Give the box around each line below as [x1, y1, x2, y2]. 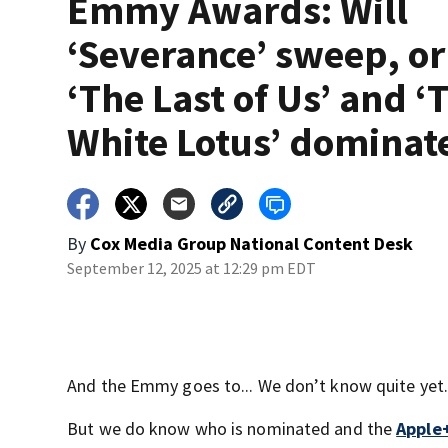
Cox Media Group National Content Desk [90, 232, 414, 256]
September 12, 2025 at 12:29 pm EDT [67, 258, 317, 279]
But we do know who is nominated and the [67, 417, 397, 441]
